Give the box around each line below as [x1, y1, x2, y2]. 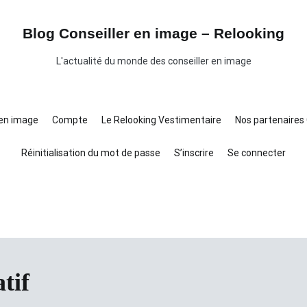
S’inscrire [174, 147, 214, 158]
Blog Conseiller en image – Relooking [23, 25, 284, 41]
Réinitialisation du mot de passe [21, 147, 160, 158]
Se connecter [228, 147, 286, 158]
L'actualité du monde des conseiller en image [56, 56, 251, 66]
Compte [52, 114, 88, 125]
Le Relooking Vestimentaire [101, 114, 221, 125]
